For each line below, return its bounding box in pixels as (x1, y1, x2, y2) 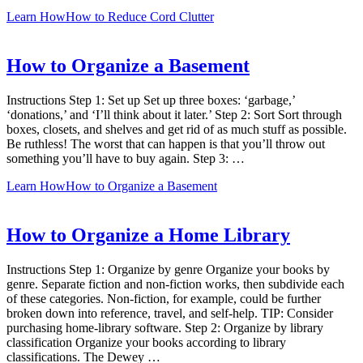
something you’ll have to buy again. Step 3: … (6, 152, 245, 166)
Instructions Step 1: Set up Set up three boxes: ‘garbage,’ (6, 93, 295, 108)
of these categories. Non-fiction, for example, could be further (6, 292, 321, 305)
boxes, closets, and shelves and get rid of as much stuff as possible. (6, 122, 347, 137)
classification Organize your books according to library (6, 335, 286, 349)
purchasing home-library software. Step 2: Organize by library (6, 321, 323, 335)
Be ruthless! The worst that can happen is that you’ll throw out (6, 137, 325, 152)
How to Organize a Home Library (6, 224, 290, 246)
